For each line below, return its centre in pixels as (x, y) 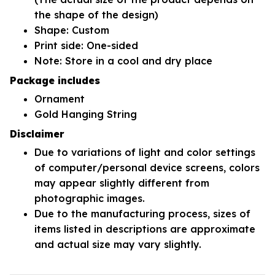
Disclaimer (37, 134)
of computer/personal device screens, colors (147, 167)
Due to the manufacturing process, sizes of (142, 213)
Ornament (60, 99)
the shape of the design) (96, 15)
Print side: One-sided (86, 46)
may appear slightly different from (122, 183)
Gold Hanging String (86, 114)
